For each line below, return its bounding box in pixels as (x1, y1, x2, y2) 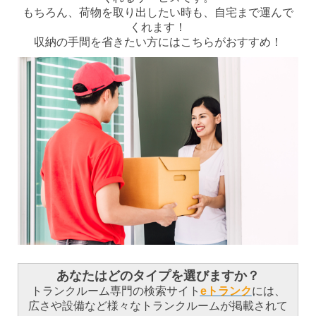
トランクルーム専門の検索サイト (30, 284, 200, 297)
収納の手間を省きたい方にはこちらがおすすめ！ (34, 36, 282, 49)
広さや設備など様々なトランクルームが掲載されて (28, 299, 288, 312)
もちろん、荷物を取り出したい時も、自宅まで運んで (23, 6, 293, 19)
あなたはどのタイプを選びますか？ (56, 268, 260, 283)
